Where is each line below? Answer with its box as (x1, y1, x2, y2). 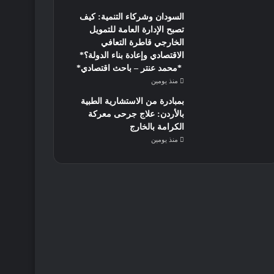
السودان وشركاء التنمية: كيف (79, 12, 184, 21)
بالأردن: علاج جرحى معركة (87, 109, 184, 119)
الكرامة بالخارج (129, 122, 184, 131)
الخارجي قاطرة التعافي (100, 38, 184, 47)
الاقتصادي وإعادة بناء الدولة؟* (76, 51, 184, 60)
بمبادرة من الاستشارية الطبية (80, 97, 184, 106)
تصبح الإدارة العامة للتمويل (89, 25, 184, 34)
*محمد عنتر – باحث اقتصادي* (73, 64, 184, 73)
